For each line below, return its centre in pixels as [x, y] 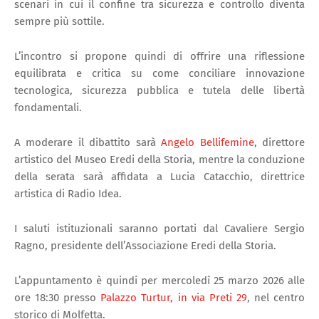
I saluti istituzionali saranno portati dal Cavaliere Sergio [159, 228]
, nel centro [276, 297]
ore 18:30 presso [58, 297]
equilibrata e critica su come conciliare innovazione [159, 73]
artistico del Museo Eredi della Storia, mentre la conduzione [159, 159]
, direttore [279, 142]
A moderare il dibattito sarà [88, 142]
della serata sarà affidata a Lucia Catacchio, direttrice [159, 176]
